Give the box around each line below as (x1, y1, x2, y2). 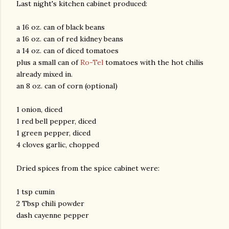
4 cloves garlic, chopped (16, 140, 99, 149)
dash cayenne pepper (16, 210, 89, 220)
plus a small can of (16, 57, 80, 67)
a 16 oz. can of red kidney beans (16, 34, 123, 43)
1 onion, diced (16, 104, 62, 114)
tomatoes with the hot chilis (103, 57, 203, 67)
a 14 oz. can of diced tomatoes (16, 45, 119, 55)
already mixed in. (16, 69, 73, 79)
